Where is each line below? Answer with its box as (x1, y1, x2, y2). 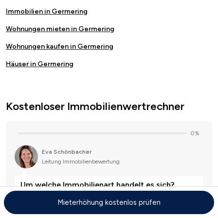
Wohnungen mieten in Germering (6, 25, 114, 34)
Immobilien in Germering (6, 7, 88, 16)
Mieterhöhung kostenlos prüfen (57, 198, 161, 207)
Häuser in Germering (6, 60, 73, 69)
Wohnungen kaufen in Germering (6, 42, 113, 51)
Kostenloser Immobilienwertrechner (6, 100, 184, 113)
